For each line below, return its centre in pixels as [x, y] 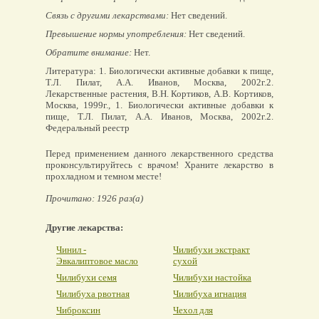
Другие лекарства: [84, 228]
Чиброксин [78, 310]
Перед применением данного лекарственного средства [159, 153]
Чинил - [71, 250]
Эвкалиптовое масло [97, 261]
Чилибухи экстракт [211, 250]
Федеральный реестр [88, 128]
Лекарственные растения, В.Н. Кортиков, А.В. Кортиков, [159, 94]
